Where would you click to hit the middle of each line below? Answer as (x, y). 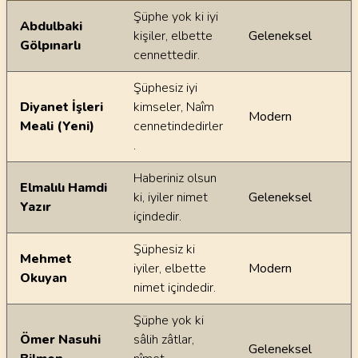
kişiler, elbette (173, 36)
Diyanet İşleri (62, 107)
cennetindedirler (178, 126)
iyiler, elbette (170, 268)
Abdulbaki (51, 26)
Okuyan (44, 278)
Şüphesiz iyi (165, 88)
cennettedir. (167, 55)
